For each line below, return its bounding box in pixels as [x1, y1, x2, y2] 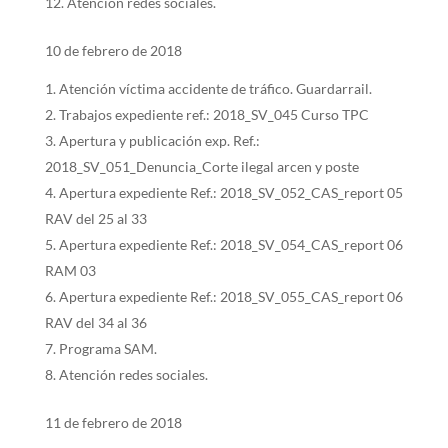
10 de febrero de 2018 [44, 42, 182, 59]
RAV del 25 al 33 [44, 210, 147, 227]
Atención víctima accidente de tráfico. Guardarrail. [58, 80, 372, 97]
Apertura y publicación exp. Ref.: [58, 132, 260, 149]
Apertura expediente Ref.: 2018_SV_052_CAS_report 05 [58, 184, 403, 201]
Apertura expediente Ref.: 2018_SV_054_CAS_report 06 [58, 236, 403, 253]
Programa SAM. [58, 340, 157, 357]
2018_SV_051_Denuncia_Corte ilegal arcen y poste [44, 158, 359, 175]
